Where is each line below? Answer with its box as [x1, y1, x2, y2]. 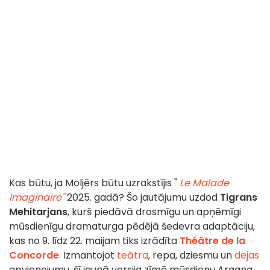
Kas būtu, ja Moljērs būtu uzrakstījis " [9, 176, 180, 190]
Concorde [9, 248, 59, 263]
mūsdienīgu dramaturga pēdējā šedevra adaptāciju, [9, 219, 255, 234]
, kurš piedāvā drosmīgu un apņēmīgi [67, 205, 241, 219]
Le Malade [180, 176, 229, 190]
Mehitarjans [9, 205, 67, 219]
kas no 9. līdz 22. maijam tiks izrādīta [9, 234, 180, 248]
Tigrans [220, 190, 257, 205]
